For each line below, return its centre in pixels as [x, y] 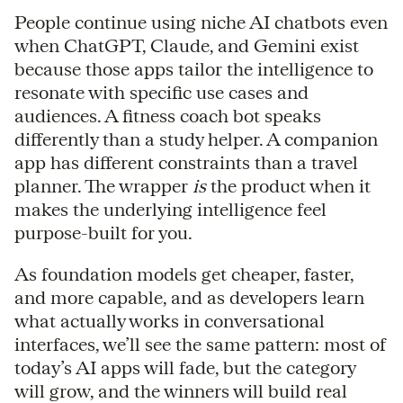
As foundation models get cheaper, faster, [184, 273]
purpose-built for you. [103, 232]
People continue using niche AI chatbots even [201, 22]
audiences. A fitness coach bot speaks [168, 115]
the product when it [288, 185]
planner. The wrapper [103, 185]
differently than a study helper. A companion [196, 139]
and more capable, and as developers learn [189, 297]
